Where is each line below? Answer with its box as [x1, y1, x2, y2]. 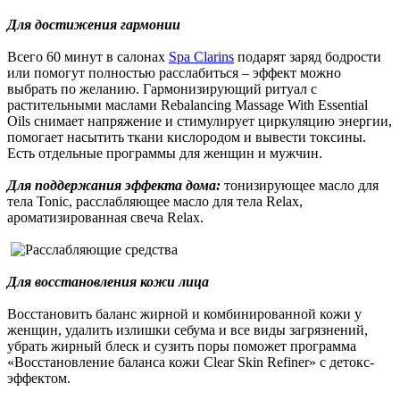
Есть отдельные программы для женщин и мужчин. [7, 146, 322, 162]
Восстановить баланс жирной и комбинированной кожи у [7, 306, 362, 322]
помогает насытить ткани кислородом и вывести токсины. [7, 129, 366, 146]
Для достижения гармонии [7, 17, 180, 33]
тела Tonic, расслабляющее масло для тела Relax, [7, 194, 303, 210]
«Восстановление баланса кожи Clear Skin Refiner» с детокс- [7, 354, 374, 371]
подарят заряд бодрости [234, 49, 381, 65]
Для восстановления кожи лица [7, 274, 209, 290]
